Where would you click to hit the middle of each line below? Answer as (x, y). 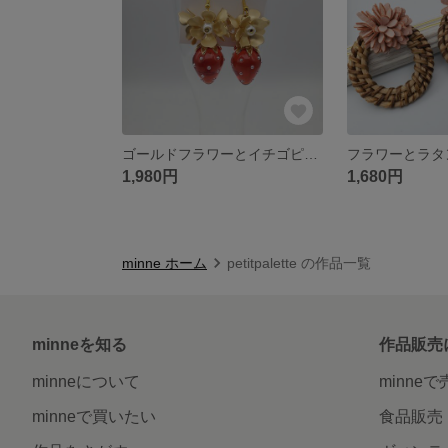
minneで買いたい (94, 416)
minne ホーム (164, 262)
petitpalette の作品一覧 (299, 262)
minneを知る (79, 344)
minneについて (86, 381)
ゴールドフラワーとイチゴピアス (311, 153)
